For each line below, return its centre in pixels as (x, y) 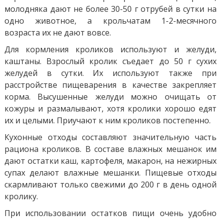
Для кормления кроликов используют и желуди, (110, 49)
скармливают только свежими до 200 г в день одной (110, 184)
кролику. (21, 196)
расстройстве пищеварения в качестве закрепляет (110, 85)
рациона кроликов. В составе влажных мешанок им (110, 149)
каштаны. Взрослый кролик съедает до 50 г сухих (110, 61)
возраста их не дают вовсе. (57, 32)
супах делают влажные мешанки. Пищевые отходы (110, 172)
